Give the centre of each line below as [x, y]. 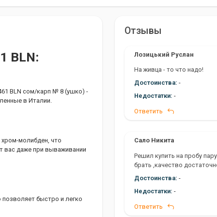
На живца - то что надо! [169, 70]
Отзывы [143, 31]
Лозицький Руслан [164, 54]
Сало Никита [155, 140]
